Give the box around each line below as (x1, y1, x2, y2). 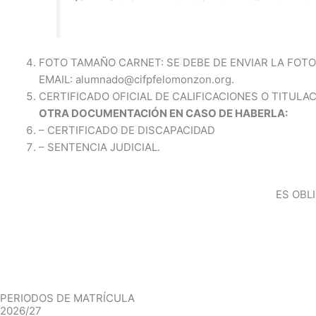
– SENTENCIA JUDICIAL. (39, 140, 160, 154)
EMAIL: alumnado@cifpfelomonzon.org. (39, 73, 234, 87)
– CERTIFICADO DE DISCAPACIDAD (39, 123, 215, 138)
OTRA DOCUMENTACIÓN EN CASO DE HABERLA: (39, 107, 288, 121)
